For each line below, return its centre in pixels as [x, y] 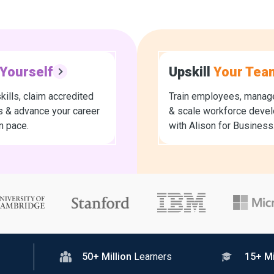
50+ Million [106, 257]
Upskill [191, 72]
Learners [153, 257]
